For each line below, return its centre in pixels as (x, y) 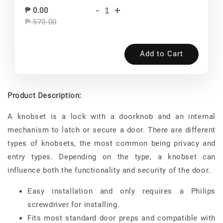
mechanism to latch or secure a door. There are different (111, 130)
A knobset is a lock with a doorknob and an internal (111, 116)
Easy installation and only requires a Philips (121, 191)
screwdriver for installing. (74, 204)
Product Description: (45, 95)
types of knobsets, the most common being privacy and (111, 143)
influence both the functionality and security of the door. (109, 170)
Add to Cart (162, 54)
